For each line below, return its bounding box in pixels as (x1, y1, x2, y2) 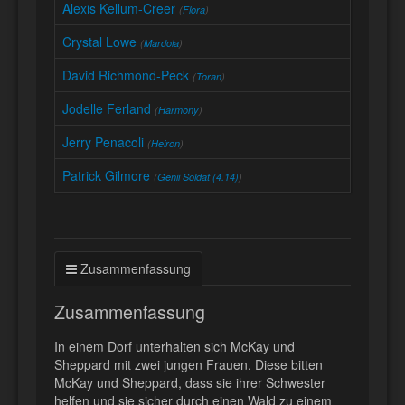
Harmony (158, 103, 199, 118)
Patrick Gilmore (62, 166, 150, 185)
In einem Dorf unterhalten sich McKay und (54, 337, 295, 356)
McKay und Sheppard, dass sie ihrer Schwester (54, 373, 325, 392)
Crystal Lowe (62, 33, 137, 52)
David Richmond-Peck (62, 66, 189, 85)
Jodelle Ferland (62, 99, 151, 118)
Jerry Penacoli (62, 133, 144, 152)
